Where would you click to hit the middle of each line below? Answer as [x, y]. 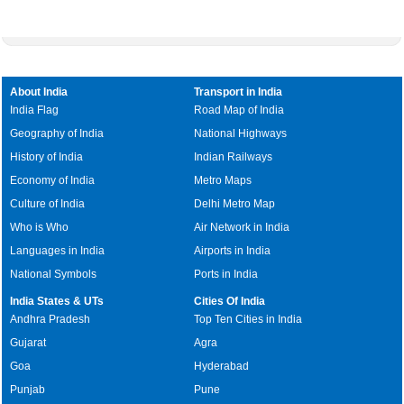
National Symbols [54, 274]
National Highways [241, 133]
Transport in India [239, 92]
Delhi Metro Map [235, 203]
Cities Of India [230, 301]
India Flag [35, 110]
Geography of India [57, 133]
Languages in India [58, 250]
